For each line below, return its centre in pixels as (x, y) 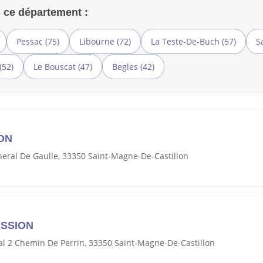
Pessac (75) (38, 41)
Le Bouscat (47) (63, 66)
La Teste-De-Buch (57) (193, 41)
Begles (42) (133, 66)
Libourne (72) (105, 41)
